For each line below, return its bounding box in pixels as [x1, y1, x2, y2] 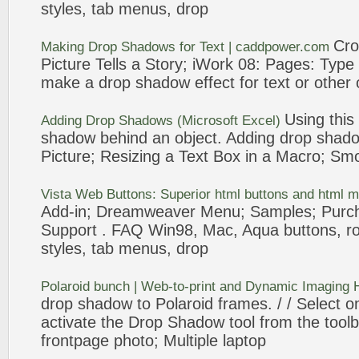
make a [41, 74, 99, 91]
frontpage [41, 332, 109, 349]
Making [41, 39, 88, 54]
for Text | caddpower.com [175, 39, 333, 54]
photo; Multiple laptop [109, 332, 266, 349]
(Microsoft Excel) [173, 113, 284, 128]
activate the [41, 313, 128, 331]
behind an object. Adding [95, 129, 280, 147]
